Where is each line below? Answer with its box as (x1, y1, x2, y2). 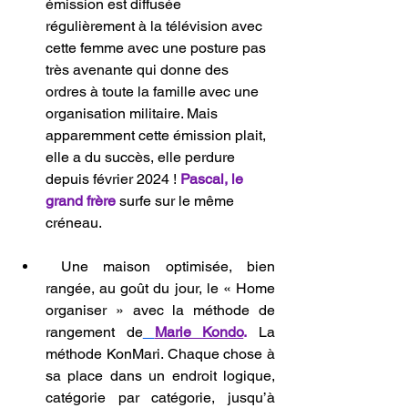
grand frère (46, 192, 119, 210)
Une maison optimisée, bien (46, 258, 275, 276)
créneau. (46, 214, 127, 232)
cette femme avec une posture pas (46, 39, 270, 57)
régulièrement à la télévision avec (46, 17, 266, 36)
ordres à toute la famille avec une (46, 83, 262, 101)
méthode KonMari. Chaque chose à (46, 345, 275, 363)
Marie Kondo (154, 323, 244, 342)
